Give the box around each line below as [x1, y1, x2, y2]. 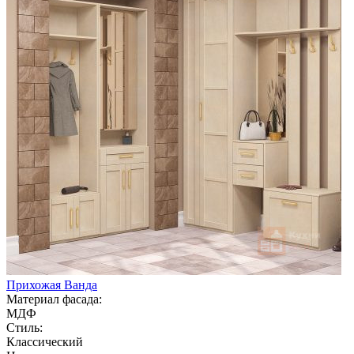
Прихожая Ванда [6, 277, 97, 292]
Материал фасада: [6, 292, 102, 306]
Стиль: [6, 320, 43, 334]
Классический [6, 334, 83, 348]
